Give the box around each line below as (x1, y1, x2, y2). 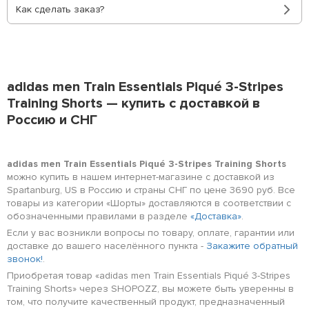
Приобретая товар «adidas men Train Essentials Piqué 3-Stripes (7, 270, 290, 281)
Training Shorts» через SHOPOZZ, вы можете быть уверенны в (7, 283, 294, 295)
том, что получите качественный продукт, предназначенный (7, 296, 285, 308)
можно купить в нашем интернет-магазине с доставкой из (7, 171, 275, 183)
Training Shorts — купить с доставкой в (7, 95, 260, 112)
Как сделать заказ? (16, 3, 104, 15)
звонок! (7, 253, 43, 265)
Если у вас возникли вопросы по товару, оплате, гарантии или (7, 227, 295, 239)
